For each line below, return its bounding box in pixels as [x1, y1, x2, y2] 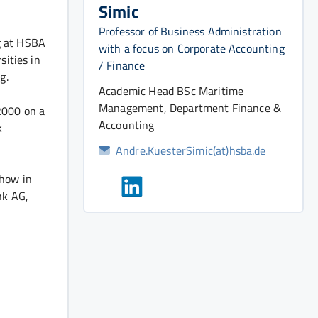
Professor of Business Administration [99, 22, 282, 40]
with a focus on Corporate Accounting [99, 39, 285, 57]
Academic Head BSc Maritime [99, 82, 244, 99]
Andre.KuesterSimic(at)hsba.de [116, 141, 266, 159]
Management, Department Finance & [99, 99, 282, 116]
